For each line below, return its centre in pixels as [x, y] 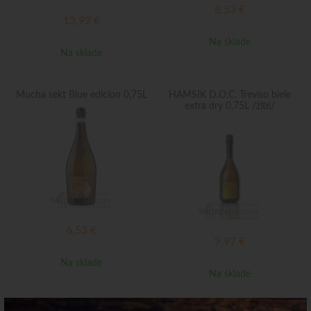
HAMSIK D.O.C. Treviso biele [230, 95]
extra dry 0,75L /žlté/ [230, 106]
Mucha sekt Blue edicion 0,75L [81, 95]
